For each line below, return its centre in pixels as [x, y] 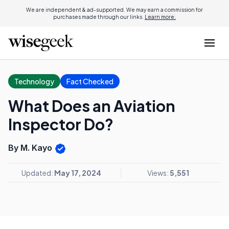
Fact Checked [90, 81]
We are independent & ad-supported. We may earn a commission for [114, 10]
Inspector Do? [61, 124]
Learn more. [160, 17]
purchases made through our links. [99, 17]
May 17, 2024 [78, 173]
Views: [158, 173]
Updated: [38, 173]
